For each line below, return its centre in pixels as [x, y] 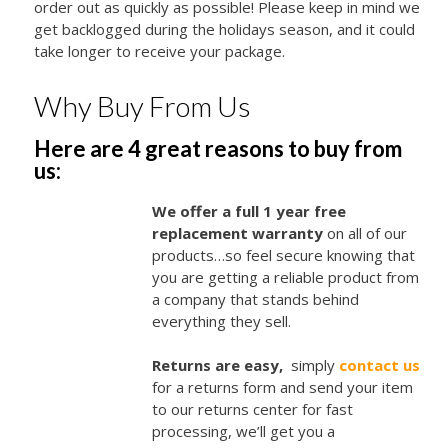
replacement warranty [239, 232]
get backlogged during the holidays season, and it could [224, 29]
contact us [379, 365]
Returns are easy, [219, 365]
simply [312, 365]
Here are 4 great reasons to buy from [217, 149]
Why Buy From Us [142, 106]
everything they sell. [221, 320]
